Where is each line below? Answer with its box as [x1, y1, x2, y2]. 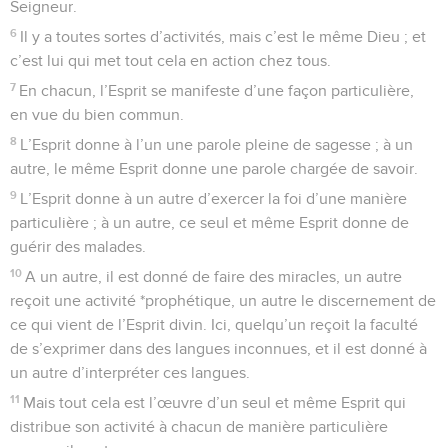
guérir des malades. [10, 238, 146, 255]
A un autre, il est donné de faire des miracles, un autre [25, 268, 403, 285]
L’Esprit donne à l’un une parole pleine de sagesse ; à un [20, 136, 414, 153]
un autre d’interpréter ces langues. [10, 364, 250, 381]
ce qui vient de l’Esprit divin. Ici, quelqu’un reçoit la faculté [10, 316, 418, 333]
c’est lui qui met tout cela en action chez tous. [10, 52, 331, 69]
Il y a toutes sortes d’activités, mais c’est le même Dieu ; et [20, 28, 427, 45]
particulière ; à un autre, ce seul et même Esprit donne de [10, 214, 409, 231]
